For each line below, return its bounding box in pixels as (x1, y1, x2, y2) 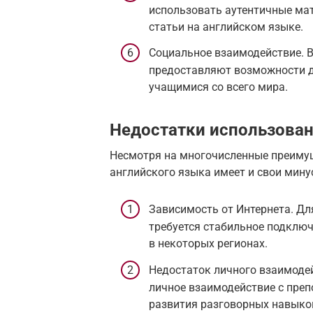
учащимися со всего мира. (149, 80, 288, 94)
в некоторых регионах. (149, 237, 268, 251)
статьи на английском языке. (149, 20, 303, 34)
